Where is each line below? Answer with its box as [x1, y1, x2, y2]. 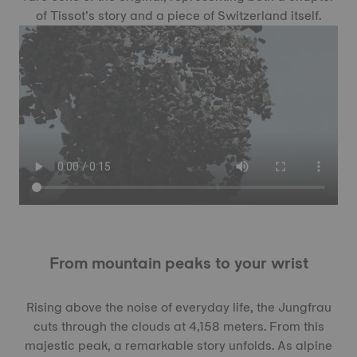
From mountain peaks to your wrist [49, 249, 308, 277]
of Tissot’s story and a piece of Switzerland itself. [36, 5, 321, 26]
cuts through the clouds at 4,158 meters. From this [33, 316, 324, 337]
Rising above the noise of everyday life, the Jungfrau [25, 296, 331, 318]
